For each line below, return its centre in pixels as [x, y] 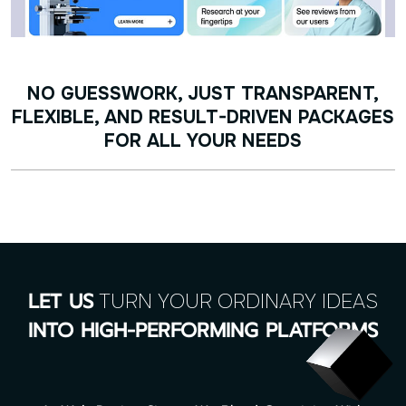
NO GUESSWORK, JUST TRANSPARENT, [203, 94]
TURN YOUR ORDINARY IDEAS [236, 302]
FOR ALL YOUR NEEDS [203, 141]
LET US [61, 304]
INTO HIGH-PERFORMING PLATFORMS [203, 333]
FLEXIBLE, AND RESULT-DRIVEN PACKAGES [203, 118]
